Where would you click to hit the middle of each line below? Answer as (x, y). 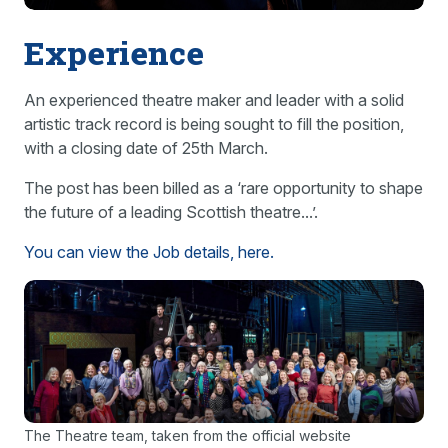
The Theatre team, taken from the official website (187, 436)
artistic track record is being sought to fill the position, (214, 124)
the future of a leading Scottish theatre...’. (171, 212)
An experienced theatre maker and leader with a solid (214, 100)
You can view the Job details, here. (149, 252)
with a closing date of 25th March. (146, 148)
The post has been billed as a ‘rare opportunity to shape (223, 188)
